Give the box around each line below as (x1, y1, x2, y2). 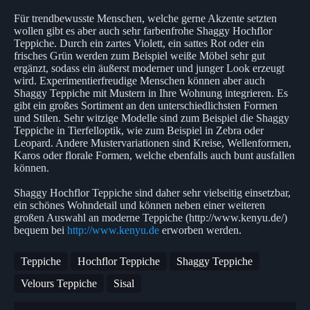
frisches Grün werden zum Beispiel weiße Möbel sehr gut (14, 49, 265, 62)
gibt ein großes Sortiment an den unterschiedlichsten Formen (14, 99, 277, 111)
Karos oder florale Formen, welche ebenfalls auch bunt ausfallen (14, 149, 295, 161)
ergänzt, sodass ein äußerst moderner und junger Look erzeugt (14, 62, 284, 74)
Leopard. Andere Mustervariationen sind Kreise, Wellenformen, (14, 136, 291, 149)
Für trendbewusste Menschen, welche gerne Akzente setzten (14, 12, 277, 24)
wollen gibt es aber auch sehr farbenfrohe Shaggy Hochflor (14, 24, 272, 37)
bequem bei (14, 224, 67, 236)
